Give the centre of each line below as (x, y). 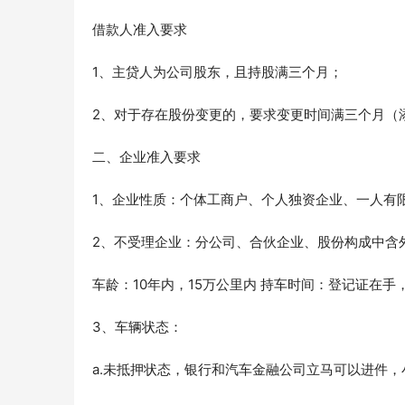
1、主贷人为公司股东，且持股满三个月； (217, 72)
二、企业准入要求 (146, 157)
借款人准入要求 (140, 30)
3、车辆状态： (137, 327)
